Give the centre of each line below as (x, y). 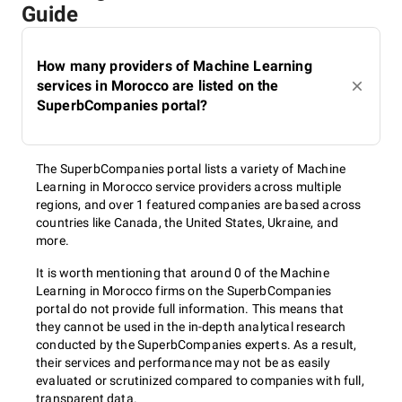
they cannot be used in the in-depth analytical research (191, 327)
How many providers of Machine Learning (175, 66)
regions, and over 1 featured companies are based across (199, 205)
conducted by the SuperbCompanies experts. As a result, (197, 345)
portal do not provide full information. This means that (190, 309)
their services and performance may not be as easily (183, 363)
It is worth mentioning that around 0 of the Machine (183, 273)
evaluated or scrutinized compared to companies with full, (200, 380)
